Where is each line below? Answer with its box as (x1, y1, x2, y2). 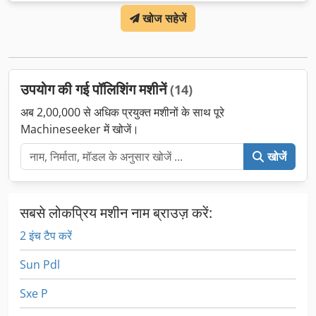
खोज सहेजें (142, 10, 187, 26)
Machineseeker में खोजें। (20, 121, 139, 137)
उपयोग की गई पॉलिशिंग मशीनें (20, 79, 170, 99)
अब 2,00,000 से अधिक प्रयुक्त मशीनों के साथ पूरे (20, 104, 224, 120)
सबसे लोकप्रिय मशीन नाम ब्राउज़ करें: (20, 202, 212, 222)
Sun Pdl (20, 256, 60, 272)
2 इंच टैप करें (20, 227, 72, 243)
